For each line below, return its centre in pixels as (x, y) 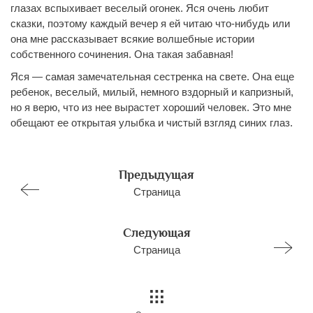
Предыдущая (156, 174)
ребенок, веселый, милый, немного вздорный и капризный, (152, 92)
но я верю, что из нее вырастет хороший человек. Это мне (151, 107)
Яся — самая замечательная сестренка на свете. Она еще (152, 77)
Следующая (156, 232)
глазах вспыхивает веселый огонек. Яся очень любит (140, 8)
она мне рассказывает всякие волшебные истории (132, 38)
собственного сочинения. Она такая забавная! (122, 54)
